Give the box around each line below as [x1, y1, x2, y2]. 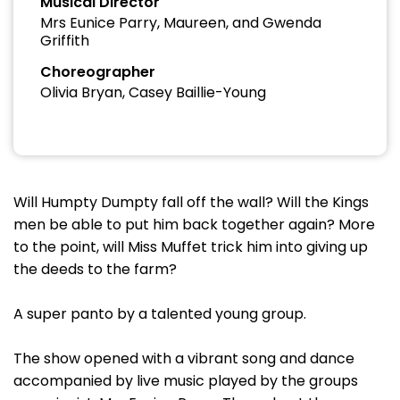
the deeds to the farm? [13, 259, 180, 279]
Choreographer [40, 62, 155, 82]
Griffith [40, 30, 89, 51]
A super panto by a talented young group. [13, 304, 310, 324]
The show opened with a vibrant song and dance [13, 348, 354, 369]
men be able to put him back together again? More [13, 214, 375, 235]
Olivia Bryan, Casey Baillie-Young [40, 82, 266, 103]
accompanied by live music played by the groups [13, 371, 358, 391]
